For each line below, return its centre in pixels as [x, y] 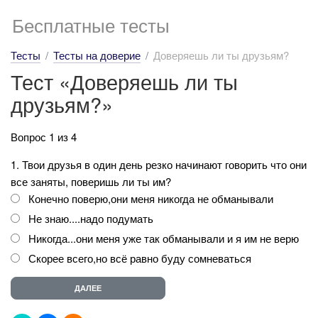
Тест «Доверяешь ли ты [124, 81]
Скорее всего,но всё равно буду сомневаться [141, 258]
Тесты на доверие [97, 55]
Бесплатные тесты [91, 24]
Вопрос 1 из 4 [44, 136]
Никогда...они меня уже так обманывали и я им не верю [165, 238]
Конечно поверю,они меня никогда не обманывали [152, 198]
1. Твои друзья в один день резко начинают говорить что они [159, 164]
